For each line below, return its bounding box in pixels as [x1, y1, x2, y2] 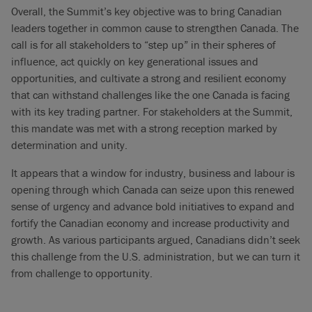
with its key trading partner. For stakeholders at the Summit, [11, 104, 292, 118]
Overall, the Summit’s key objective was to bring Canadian [11, 4, 282, 18]
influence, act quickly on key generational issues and [11, 54, 258, 68]
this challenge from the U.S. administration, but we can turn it [11, 249, 300, 263]
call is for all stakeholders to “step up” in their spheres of [11, 38, 276, 52]
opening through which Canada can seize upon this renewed [11, 182, 295, 196]
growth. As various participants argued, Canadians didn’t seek [11, 233, 300, 247]
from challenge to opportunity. [11, 266, 153, 280]
